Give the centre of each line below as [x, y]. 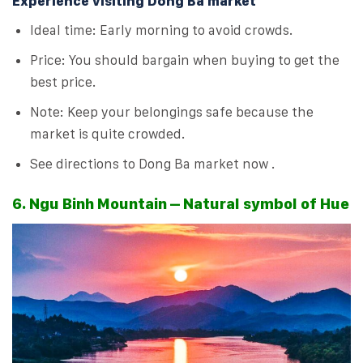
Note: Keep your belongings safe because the [172, 111]
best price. [63, 81]
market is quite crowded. [108, 133]
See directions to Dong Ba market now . [153, 164]
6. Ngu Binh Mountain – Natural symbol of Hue [181, 203]
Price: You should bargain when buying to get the [185, 60]
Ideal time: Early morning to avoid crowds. [162, 30]
